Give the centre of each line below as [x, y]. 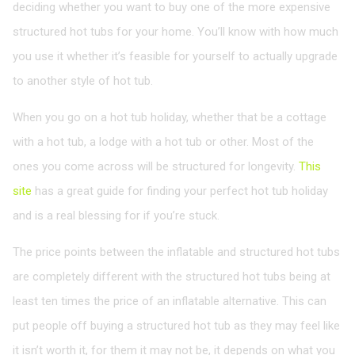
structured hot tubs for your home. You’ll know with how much [176, 31]
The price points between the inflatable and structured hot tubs [176, 252]
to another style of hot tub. [83, 80]
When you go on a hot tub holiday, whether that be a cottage [170, 117]
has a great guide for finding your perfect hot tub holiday [180, 191]
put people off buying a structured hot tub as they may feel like [176, 325]
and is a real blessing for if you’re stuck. [116, 215]
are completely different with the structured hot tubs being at [172, 276]
